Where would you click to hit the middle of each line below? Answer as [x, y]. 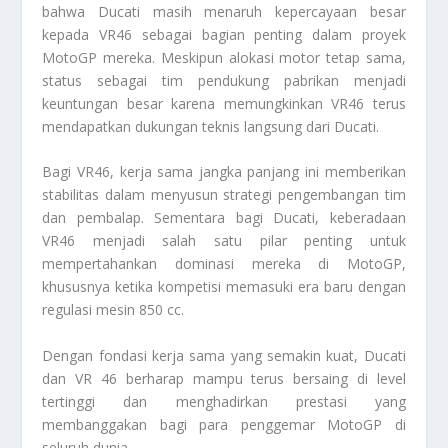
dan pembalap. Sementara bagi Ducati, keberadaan [224, 218]
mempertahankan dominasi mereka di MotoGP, [224, 264]
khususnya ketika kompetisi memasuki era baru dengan [224, 287]
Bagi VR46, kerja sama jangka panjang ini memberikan [224, 172]
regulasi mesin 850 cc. [113, 310]
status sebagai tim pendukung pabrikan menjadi [224, 80]
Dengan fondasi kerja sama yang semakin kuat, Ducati [224, 355]
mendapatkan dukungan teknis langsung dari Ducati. [211, 126]
